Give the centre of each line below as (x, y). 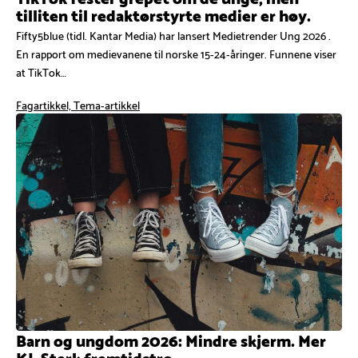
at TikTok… (41, 72)
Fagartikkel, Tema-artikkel (78, 104)
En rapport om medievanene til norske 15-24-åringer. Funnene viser (176, 54)
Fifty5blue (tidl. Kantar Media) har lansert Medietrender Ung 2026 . (173, 35)
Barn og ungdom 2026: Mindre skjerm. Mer (171, 340)
